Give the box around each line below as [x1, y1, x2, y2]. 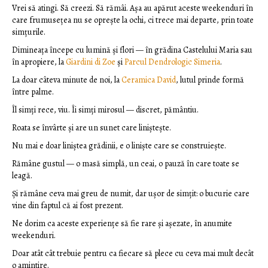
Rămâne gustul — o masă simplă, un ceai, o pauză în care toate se [12, 158, 239, 170]
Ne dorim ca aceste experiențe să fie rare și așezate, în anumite [12, 218, 232, 230]
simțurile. [12, 26, 45, 38]
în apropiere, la [12, 56, 66, 68]
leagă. [12, 170, 32, 182]
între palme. [12, 86, 54, 98]
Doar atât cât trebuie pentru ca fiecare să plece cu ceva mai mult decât [12, 248, 254, 260]
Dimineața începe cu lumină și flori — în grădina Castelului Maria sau [12, 44, 252, 56]
